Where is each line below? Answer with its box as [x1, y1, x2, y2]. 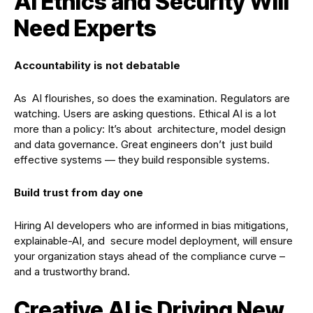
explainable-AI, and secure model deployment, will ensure [14, 233, 293, 247]
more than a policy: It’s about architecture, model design [14, 122, 286, 136]
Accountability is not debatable [14, 58, 180, 72]
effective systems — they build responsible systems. [14, 152, 270, 166]
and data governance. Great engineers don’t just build [14, 137, 272, 151]
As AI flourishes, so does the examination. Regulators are [14, 91, 290, 105]
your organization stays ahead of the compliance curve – [14, 249, 285, 263]
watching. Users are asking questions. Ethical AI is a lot [14, 106, 276, 120]
